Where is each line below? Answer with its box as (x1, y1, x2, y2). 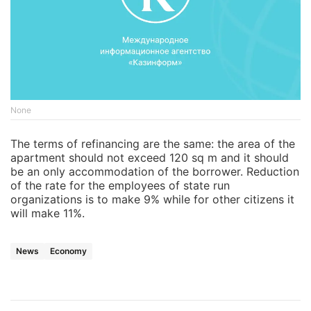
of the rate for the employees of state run (10, 178, 230, 193)
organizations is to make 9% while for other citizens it (10, 192, 294, 207)
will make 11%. (10, 206, 85, 221)
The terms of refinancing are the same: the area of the (10, 137, 295, 151)
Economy (50, 246, 87, 257)
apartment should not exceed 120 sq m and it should (10, 151, 289, 165)
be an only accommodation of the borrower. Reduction (10, 165, 299, 179)
